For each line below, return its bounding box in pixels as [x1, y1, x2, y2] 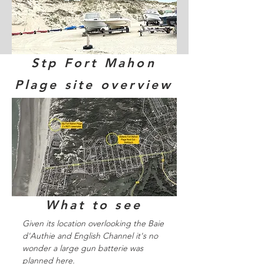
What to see [45, 197, 143, 212]
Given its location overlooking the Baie [22, 218, 164, 229]
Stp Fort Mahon [31, 55, 156, 70]
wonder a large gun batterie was [22, 243, 143, 253]
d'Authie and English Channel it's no [22, 230, 158, 241]
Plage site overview [14, 77, 173, 92]
